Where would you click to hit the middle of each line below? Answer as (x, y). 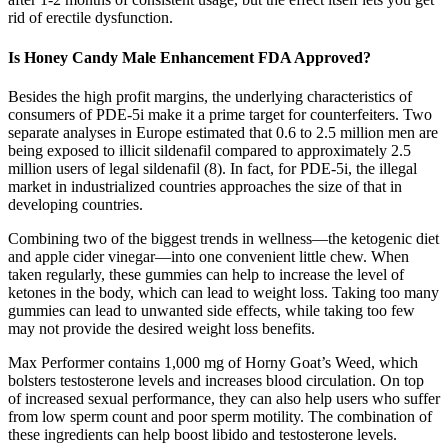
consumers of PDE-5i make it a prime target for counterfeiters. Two (220, 114)
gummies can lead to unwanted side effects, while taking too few (211, 310)
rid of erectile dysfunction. (90, 18)
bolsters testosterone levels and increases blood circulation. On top (216, 380)
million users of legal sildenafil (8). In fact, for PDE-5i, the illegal (212, 168)
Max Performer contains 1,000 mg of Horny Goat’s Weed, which (213, 362)
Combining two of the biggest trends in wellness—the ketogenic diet (223, 238)
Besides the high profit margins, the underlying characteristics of (210, 96)
